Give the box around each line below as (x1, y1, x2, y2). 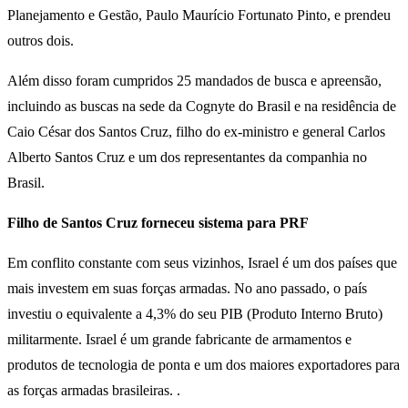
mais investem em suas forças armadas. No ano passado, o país (7, 280, 367, 297)
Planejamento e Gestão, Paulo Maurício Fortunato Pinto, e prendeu (7, 7, 391, 24)
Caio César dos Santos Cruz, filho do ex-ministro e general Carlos (7, 124, 385, 140)
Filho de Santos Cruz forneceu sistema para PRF (7, 215, 309, 231)
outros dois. (7, 33, 74, 49)
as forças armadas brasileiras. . (7, 382, 180, 399)
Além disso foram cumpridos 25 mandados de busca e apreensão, (7, 73, 382, 89)
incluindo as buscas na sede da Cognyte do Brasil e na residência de (7, 98, 396, 115)
